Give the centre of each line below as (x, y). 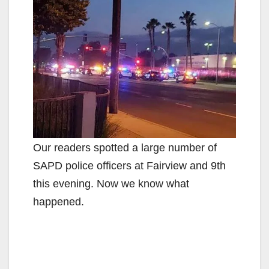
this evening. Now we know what (111, 183)
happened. (59, 201)
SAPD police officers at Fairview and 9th (129, 165)
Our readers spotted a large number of (125, 147)
